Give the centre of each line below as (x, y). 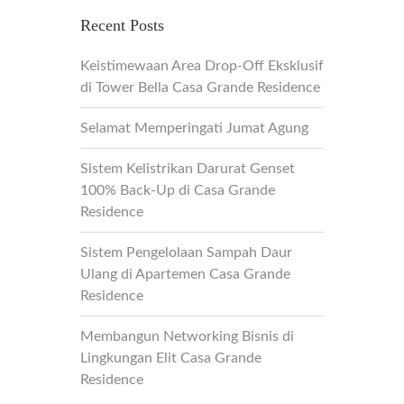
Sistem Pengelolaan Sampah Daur (186, 252)
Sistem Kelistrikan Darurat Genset (188, 169)
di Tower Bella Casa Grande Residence (200, 87)
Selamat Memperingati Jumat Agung (194, 128)
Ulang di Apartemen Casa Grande (185, 274)
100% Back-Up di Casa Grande (178, 190)
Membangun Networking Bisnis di (187, 336)
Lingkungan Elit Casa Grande (171, 358)
